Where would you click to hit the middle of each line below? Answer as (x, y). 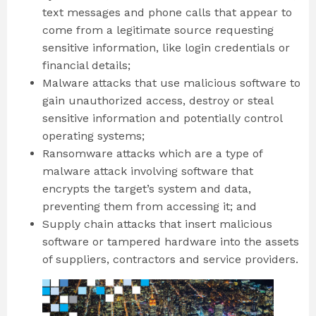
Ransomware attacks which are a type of (152, 154)
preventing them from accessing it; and (151, 207)
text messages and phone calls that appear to (167, 13)
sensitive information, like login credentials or (166, 48)
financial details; (88, 66)
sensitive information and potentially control (162, 119)
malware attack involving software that (148, 171)
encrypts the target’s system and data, (147, 189)
